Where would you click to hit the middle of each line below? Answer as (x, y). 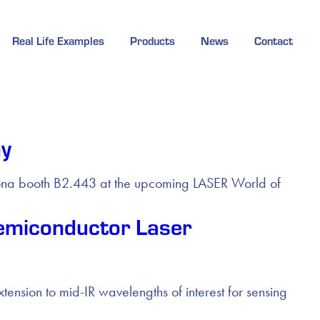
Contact (274, 40)
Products (152, 40)
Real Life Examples (58, 40)
